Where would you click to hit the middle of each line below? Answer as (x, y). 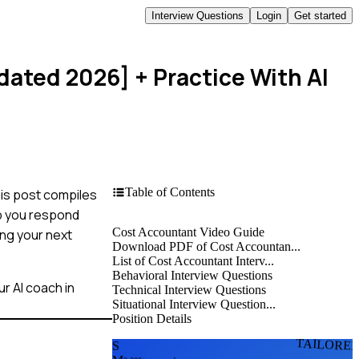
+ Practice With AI (229, 77)
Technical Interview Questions (189, 289)
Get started (320, 15)
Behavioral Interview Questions (192, 275)
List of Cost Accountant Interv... (193, 260)
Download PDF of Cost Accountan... (206, 246)
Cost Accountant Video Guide (188, 232)
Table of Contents (170, 192)
